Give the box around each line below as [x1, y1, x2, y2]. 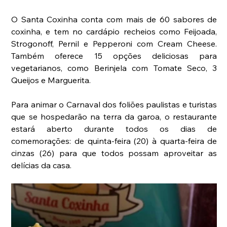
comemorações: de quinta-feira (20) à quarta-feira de [11, 136, 217, 146]
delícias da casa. [11, 160, 72, 171]
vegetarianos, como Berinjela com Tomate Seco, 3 [11, 63, 217, 73]
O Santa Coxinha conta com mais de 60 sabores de [11, 14, 217, 25]
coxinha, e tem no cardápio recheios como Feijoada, [11, 26, 217, 37]
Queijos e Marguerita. [11, 75, 91, 86]
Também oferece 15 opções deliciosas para [11, 51, 217, 61]
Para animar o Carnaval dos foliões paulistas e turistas [11, 99, 217, 110]
